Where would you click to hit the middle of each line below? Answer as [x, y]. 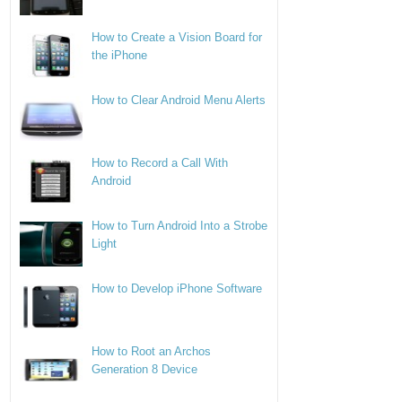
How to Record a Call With [160, 163]
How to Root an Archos [152, 352]
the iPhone [120, 56]
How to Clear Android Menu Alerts [179, 100]
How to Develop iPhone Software [177, 289]
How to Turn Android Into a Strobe [180, 226]
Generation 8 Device [145, 370]
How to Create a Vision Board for [177, 38]
